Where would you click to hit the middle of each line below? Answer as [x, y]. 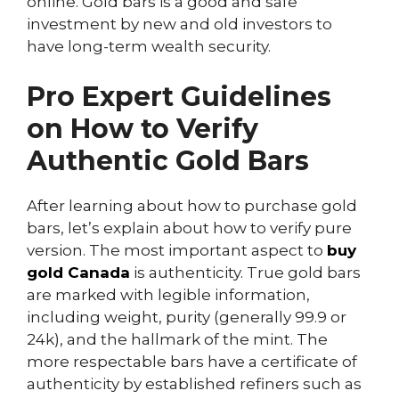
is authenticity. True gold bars [245, 272]
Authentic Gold [137, 160]
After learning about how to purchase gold [192, 205]
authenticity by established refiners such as [194, 383]
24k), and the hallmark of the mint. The [177, 339]
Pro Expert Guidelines [179, 96]
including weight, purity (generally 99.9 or [187, 317]
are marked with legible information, [168, 294]
